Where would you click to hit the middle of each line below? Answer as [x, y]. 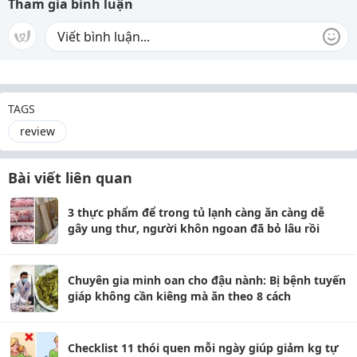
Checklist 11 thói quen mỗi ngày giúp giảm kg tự [203, 348]
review [37, 131]
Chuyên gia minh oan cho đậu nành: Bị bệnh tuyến [207, 280]
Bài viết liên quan [70, 178]
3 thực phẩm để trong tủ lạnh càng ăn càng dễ [196, 212]
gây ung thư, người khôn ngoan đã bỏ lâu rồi [194, 228]
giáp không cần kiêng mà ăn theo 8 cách [179, 296]
